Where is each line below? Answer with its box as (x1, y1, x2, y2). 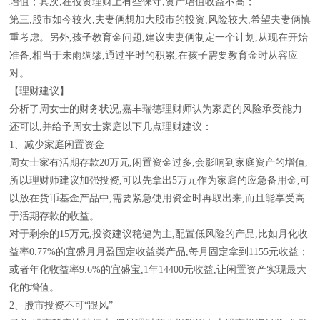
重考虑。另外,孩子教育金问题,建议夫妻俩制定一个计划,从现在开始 (9, 32, 308, 43)
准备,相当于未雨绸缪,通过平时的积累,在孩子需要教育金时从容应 (9, 50, 298, 61)
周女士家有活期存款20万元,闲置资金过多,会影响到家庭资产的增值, (9, 157, 308, 168)
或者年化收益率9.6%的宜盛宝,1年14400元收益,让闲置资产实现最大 (9, 264, 306, 275)
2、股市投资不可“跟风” (9, 300, 113, 311)
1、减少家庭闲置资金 (9, 139, 104, 150)
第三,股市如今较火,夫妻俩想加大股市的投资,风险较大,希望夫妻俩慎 (9, 14, 311, 25)
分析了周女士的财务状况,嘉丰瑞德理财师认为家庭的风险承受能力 (9, 104, 302, 114)
